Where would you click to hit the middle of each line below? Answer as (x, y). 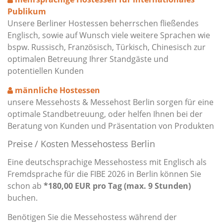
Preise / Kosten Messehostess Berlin (81, 144)
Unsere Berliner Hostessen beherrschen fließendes (103, 24)
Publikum (27, 12)
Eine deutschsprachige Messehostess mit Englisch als (107, 162)
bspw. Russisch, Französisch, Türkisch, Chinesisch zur (107, 47)
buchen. (23, 198)
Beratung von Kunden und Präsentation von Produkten (111, 126)
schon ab (26, 186)
